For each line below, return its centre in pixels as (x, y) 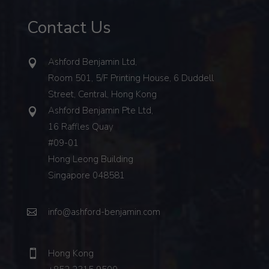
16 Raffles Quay (80, 126)
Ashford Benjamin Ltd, (92, 62)
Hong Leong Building (90, 159)
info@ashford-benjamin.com (104, 212)
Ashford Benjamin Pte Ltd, (100, 110)
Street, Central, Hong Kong (102, 94)
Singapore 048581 (86, 175)
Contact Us (69, 27)
